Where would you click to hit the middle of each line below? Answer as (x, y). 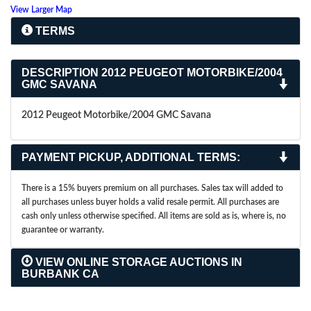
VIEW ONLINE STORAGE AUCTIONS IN (137, 262)
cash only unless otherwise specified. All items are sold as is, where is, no (154, 216)
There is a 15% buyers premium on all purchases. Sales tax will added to (152, 188)
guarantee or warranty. (63, 230)
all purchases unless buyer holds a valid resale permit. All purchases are (150, 202)
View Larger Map (41, 10)
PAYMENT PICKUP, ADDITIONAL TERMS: (131, 157)
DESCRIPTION (60, 73)
